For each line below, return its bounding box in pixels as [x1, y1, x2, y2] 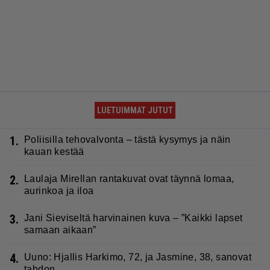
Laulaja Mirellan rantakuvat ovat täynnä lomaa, [24, 173, 234, 184]
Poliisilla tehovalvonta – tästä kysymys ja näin [24, 134, 231, 145]
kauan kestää [24, 146, 84, 157]
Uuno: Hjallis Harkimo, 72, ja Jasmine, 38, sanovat [24, 251, 251, 262]
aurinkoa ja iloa [24, 185, 94, 196]
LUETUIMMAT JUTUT [97, 105, 173, 115]
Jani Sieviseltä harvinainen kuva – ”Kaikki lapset [24, 212, 243, 223]
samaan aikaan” [24, 224, 96, 235]
